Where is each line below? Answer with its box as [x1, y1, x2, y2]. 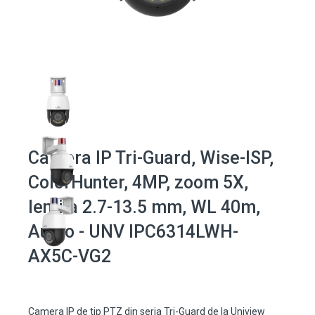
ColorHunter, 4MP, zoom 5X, [28, 172, 248, 193]
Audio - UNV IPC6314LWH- [28, 221, 238, 243]
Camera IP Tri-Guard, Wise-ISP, [28, 148, 274, 169]
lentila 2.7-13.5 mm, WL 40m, [28, 197, 260, 218]
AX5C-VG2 [28, 246, 111, 267]
